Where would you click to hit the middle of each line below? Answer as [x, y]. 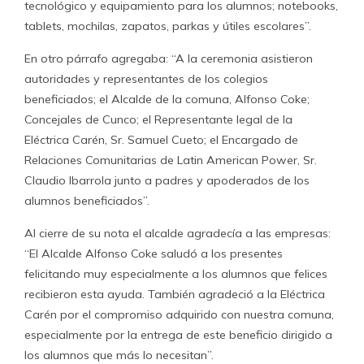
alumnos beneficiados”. [87, 201]
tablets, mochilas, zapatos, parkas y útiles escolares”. [168, 26]
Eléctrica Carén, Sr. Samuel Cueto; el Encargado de [161, 140]
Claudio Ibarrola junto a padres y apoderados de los [167, 180]
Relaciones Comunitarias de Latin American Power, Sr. [171, 160]
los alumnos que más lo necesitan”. [119, 355]
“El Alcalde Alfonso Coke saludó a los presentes [154, 253]
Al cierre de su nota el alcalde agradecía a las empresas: [178, 233]
